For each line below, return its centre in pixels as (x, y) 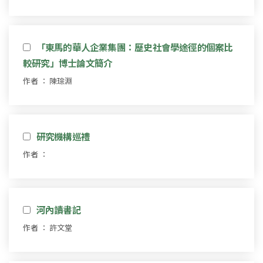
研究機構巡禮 (63, 136)
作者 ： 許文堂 (48, 227)
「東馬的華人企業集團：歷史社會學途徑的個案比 (134, 47)
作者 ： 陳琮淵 (48, 80)
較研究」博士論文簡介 (68, 63)
